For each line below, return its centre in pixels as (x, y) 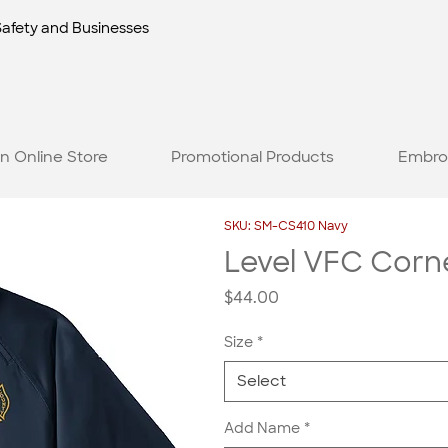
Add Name (262, 428)
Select (261, 381)
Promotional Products (253, 156)
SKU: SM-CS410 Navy (286, 226)
